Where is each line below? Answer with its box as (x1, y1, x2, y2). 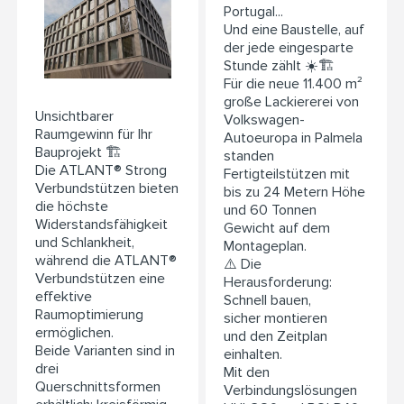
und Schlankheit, (35, 234, 134, 252)
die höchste (35, 197, 108, 216)
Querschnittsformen (35, 378, 161, 397)
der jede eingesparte (224, 39, 353, 58)
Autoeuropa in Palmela (224, 129, 363, 148)
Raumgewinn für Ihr (35, 125, 152, 144)
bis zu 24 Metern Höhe (224, 183, 365, 202)
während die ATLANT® (35, 252, 177, 271)
